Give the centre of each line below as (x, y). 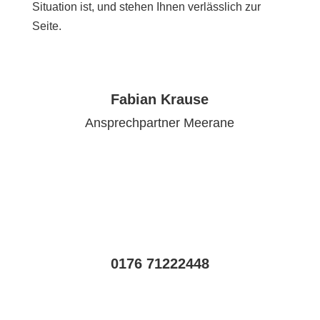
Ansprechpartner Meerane (160, 123)
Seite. (46, 26)
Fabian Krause (160, 100)
